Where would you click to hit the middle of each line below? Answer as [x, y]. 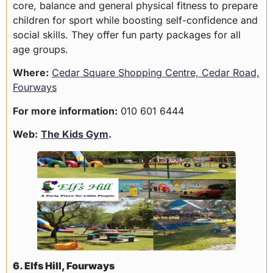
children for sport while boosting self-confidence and [135, 20]
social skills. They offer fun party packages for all [127, 34]
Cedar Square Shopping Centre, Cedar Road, [156, 73]
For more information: [65, 111]
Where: [31, 73]
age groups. [41, 49]
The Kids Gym [75, 134]
